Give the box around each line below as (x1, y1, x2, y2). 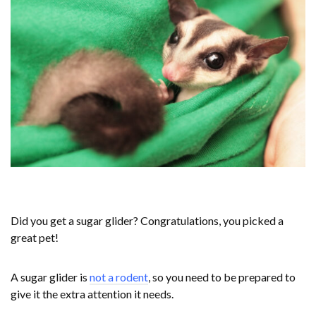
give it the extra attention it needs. (11, 287, 174, 301)
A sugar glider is (11, 270, 90, 284)
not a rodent (90, 270, 148, 284)
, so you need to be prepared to (148, 270, 296, 284)
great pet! (11, 231, 59, 245)
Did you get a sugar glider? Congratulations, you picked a (11, 214, 284, 228)
